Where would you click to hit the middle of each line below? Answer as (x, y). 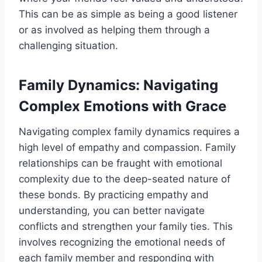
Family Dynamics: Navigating (118, 85)
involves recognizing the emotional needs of (122, 242)
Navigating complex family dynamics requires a (129, 132)
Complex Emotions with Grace (123, 106)
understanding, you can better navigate (112, 211)
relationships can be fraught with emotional (120, 163)
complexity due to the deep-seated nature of (125, 179)
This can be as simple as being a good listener (128, 14)
